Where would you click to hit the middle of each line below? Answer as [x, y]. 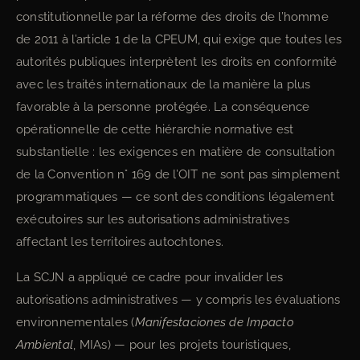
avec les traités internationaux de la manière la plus [164, 84]
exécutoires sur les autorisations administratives [153, 219]
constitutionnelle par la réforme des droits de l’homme [172, 17]
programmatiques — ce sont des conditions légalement [176, 197]
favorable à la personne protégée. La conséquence [163, 107]
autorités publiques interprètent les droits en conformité [177, 62]
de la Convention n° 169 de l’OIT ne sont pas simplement [178, 174]
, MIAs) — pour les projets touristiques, [182, 345]
